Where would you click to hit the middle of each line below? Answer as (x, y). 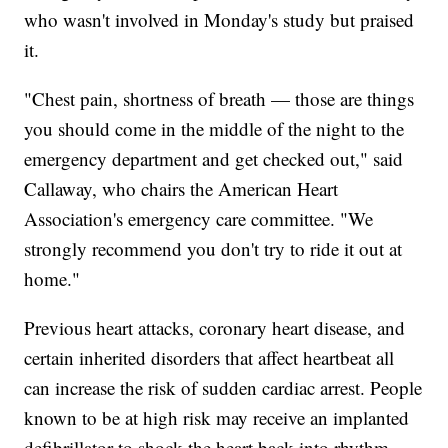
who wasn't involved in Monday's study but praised (219, 20)
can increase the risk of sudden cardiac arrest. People (223, 388)
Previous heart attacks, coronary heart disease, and (215, 328)
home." (52, 279)
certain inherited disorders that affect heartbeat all (209, 358)
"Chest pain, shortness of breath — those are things (219, 99)
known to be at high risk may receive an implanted (217, 418)
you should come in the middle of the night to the (214, 129)
